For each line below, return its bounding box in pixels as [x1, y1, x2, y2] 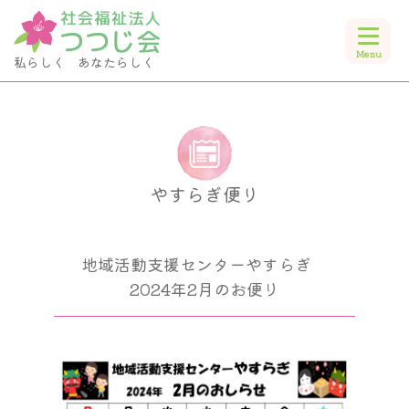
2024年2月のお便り [130, 277, 279, 301]
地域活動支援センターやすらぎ [81, 252, 328, 277]
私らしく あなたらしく [14, 52, 154, 71]
